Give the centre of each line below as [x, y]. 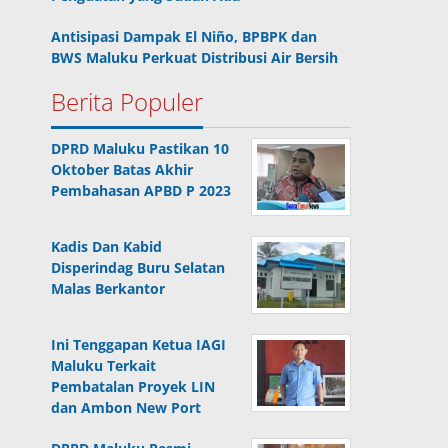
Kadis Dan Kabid [107, 247]
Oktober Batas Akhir [122, 170]
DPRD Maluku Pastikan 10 [140, 149]
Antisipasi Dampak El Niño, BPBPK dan [184, 37]
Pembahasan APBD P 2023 [141, 191]
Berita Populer [127, 102]
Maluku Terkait [104, 366]
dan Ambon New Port [126, 408]
